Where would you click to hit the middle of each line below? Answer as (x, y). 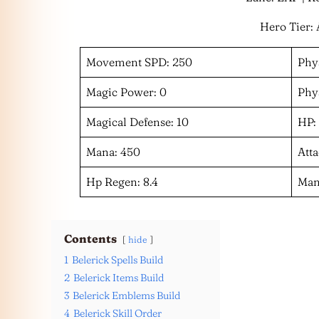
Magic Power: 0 (126, 92)
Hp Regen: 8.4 (122, 182)
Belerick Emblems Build (126, 296)
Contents (90, 239)
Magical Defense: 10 (137, 122)
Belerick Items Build (119, 278)
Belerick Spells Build (117, 260)
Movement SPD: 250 (139, 62)
